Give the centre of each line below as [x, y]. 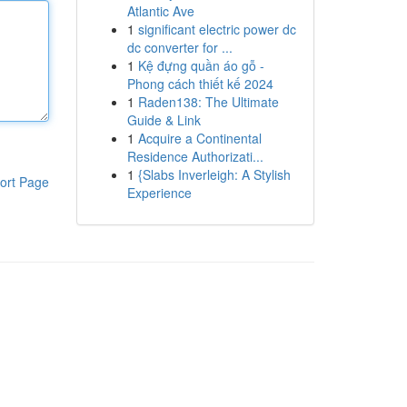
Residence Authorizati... [195, 156]
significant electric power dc [217, 29]
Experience [159, 193]
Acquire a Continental [199, 138]
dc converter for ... [179, 47]
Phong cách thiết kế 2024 [200, 84]
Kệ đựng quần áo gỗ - [201, 65]
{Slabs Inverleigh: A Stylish [214, 174]
